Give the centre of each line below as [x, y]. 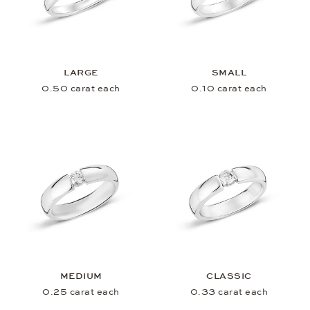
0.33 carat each [229, 292]
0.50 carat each [81, 89]
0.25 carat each [81, 292]
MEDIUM [81, 276]
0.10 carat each [229, 89]
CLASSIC [229, 276]
